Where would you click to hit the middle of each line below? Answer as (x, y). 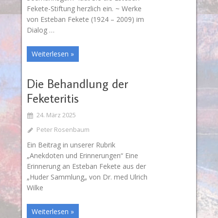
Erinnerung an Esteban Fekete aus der (86, 166)
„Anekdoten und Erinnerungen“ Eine (82, 156)
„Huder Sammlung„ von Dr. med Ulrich (87, 177)
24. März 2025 (56, 115)
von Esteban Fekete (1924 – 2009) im (85, 19)
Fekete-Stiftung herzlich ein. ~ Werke (84, 8)
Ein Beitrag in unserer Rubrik (71, 145)
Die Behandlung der (77, 84)
